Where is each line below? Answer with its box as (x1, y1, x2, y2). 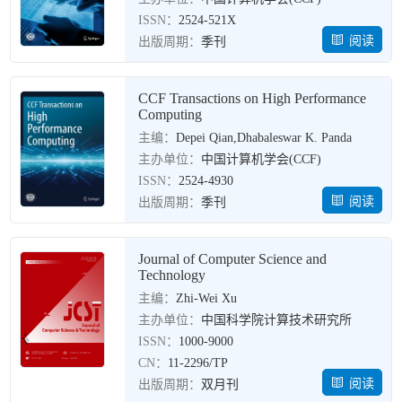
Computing (138, 107, 203, 122)
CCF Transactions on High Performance (138, 91, 367, 106)
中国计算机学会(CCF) (201, 153, 322, 166)
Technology (138, 267, 206, 283)
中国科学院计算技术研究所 (201, 313, 353, 327)
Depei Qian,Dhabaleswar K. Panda (176, 131, 353, 144)
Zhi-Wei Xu (176, 292, 238, 305)
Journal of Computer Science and (138, 251, 328, 267)
